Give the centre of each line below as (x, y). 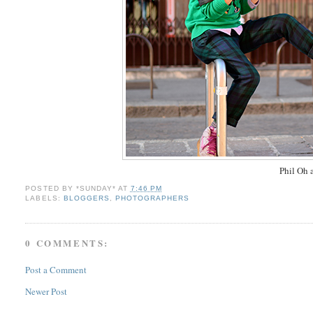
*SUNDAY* (96, 189)
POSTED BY (51, 189)
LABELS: (44, 198)
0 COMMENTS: (67, 243)
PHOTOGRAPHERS (152, 198)
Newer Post (46, 291)
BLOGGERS (86, 198)
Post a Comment (56, 269)
